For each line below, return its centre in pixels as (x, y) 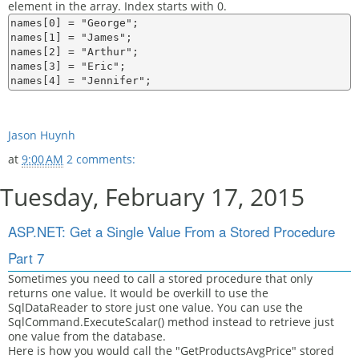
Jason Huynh (42, 135)
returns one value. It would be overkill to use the (138, 293)
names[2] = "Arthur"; (75, 52)
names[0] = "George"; (75, 23)
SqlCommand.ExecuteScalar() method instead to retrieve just (171, 322)
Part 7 (26, 258)
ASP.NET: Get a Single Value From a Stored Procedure (171, 231)
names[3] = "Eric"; (68, 66)
